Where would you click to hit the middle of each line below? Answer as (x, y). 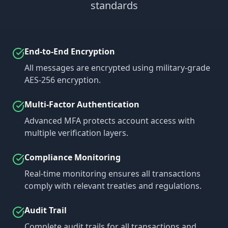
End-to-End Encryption (70, 51)
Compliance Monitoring (73, 157)
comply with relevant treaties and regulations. (113, 186)
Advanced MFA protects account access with (110, 121)
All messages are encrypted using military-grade (117, 68)
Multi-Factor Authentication (82, 104)
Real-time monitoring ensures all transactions (112, 174)
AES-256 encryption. (63, 80)
